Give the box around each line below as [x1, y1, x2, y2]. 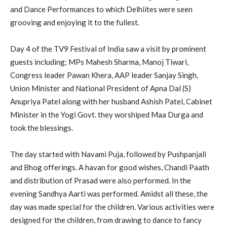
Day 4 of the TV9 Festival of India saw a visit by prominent [10, 44, 206, 53]
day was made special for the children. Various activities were [10, 202, 214, 211]
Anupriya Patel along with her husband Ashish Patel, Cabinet [10, 96, 212, 106]
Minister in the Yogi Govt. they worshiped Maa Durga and [10, 109, 203, 119]
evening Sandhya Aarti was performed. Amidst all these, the [10, 188, 208, 198]
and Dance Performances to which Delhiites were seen [10, 4, 193, 14]
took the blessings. [10, 123, 73, 132]
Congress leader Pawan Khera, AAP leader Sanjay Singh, [10, 70, 198, 80]
